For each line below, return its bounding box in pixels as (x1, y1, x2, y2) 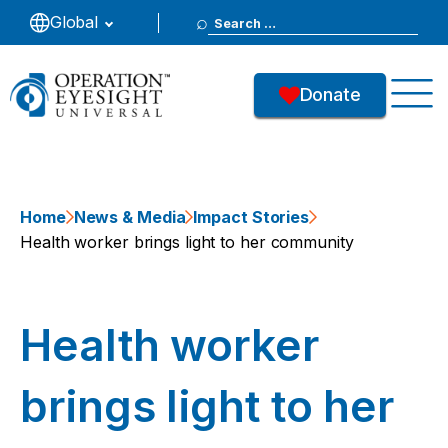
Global (49, 12, 99, 32)
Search (206, 8, 273, 32)
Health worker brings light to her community (20, 232, 354, 252)
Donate (299, 84, 361, 105)
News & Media (73, 207, 186, 227)
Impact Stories (193, 207, 310, 227)
